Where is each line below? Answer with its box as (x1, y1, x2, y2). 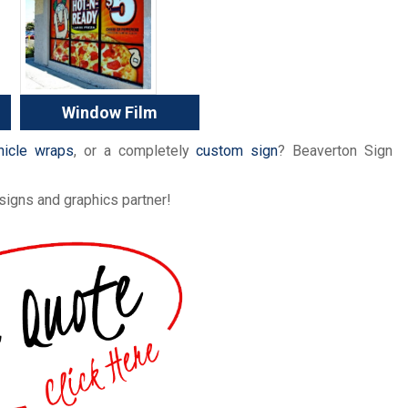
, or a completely (74, 142, 197, 160)
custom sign (196, 142, 279, 160)
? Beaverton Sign (278, 142, 393, 160)
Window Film (62, 103, 158, 123)
